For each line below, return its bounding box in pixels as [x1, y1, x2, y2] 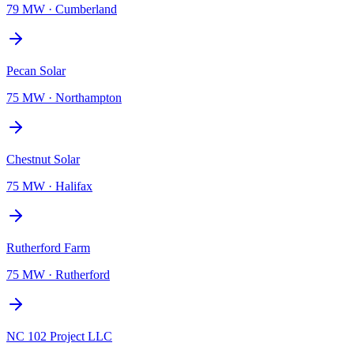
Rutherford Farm [6, 240, 90, 254]
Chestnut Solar [6, 152, 80, 166]
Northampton [55, 90, 122, 104]
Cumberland [55, 2, 117, 16]
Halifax [55, 179, 92, 193]
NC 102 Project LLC [6, 329, 112, 343]
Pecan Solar [6, 63, 66, 77]
